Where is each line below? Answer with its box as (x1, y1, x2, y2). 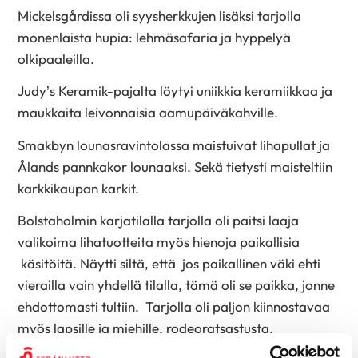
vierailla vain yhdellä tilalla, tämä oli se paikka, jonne (18, 276, 336, 294)
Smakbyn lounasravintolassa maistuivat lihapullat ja (18, 136, 331, 153)
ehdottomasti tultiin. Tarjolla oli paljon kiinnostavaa (18, 298, 331, 316)
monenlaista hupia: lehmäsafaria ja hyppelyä (18, 28, 292, 46)
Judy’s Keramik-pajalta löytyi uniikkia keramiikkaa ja (18, 82, 333, 100)
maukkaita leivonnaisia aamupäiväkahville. (18, 104, 279, 121)
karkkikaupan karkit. (18, 179, 140, 197)
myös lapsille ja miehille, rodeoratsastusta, (18, 320, 274, 337)
